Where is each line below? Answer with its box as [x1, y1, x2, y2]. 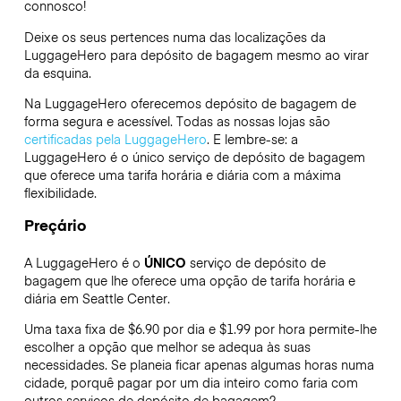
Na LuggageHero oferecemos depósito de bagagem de [23, 93, 356, 112]
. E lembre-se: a [206, 129, 298, 148]
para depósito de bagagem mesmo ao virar [106, 45, 369, 64]
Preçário [23, 214, 86, 236]
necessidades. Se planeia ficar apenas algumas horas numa [23, 355, 374, 374]
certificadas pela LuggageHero [23, 129, 207, 148]
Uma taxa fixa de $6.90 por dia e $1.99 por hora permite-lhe [23, 320, 377, 338]
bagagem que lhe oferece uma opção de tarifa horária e [23, 271, 355, 290]
